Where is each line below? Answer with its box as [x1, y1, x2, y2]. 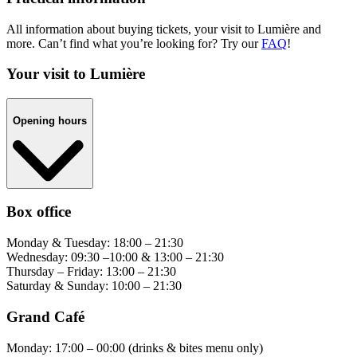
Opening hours [13, 114, 87, 127]
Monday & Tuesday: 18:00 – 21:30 [6, 236, 183, 250]
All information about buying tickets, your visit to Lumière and [6, 22, 321, 36]
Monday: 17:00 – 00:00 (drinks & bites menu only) [6, 340, 263, 355]
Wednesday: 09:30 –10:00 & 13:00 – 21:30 [6, 250, 224, 265]
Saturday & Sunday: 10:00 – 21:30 [6, 279, 182, 293]
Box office [6, 203, 71, 221]
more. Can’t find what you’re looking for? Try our [6, 36, 261, 50]
